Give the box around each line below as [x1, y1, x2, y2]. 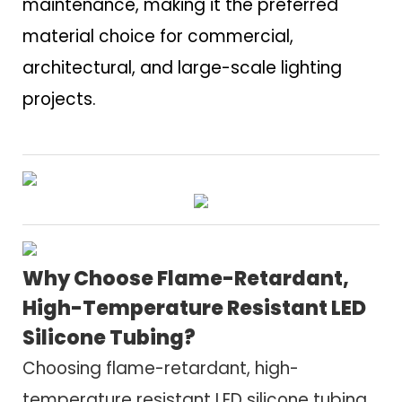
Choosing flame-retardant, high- [22, 355, 299, 380]
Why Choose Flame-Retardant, [22, 264, 349, 293]
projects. [22, 87, 96, 112]
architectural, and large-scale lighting [22, 56, 342, 81]
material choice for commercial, [22, 24, 293, 49]
